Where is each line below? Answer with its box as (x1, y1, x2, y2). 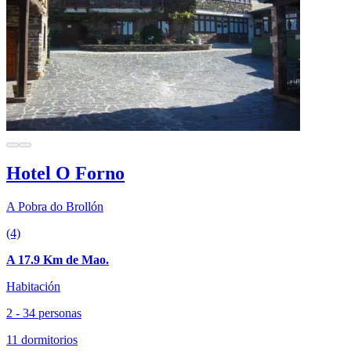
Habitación (6, 280, 60, 294)
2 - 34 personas (6, 306, 81, 320)
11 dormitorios (6, 333, 78, 347)
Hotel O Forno (6, 163, 125, 184)
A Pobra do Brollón (6, 200, 103, 214)
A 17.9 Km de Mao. (6, 253, 109, 267)
